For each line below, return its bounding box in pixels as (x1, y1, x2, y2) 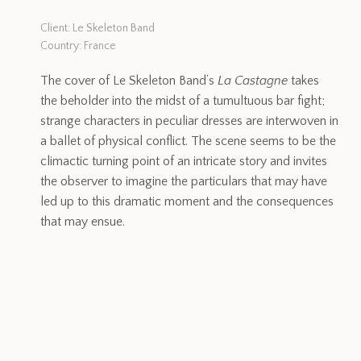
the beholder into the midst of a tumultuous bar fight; (40, 93, 325, 108)
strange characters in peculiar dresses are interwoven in (40, 114, 338, 128)
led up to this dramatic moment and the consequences (40, 194, 334, 209)
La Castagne (218, 73, 288, 88)
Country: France (40, 39, 116, 52)
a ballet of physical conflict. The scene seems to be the (40, 134, 336, 148)
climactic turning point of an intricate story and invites (40, 154, 327, 168)
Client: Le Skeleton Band (40, 22, 155, 35)
